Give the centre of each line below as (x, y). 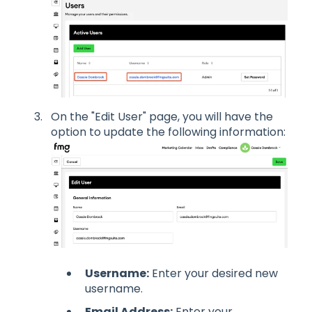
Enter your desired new (213, 273)
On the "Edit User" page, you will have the (162, 116)
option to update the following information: (168, 132)
